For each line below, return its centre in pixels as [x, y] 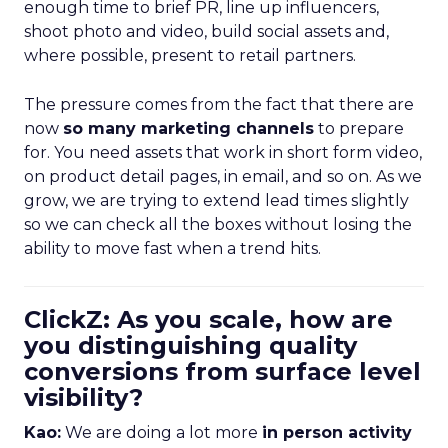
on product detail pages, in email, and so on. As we [223, 176]
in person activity [337, 432]
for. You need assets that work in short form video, [223, 152]
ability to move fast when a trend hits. [172, 248]
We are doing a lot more [161, 432]
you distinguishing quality [190, 345]
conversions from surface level [222, 371]
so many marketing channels [188, 128]
